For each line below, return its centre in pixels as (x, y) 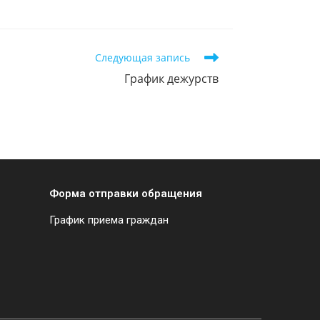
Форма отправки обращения (125, 193)
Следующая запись (142, 57)
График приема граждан (109, 220)
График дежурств (171, 78)
